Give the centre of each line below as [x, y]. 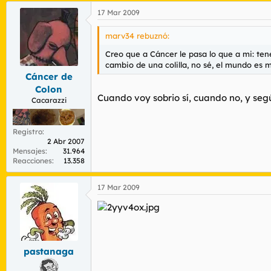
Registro [28, 131]
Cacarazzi [49, 100]
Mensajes [29, 151]
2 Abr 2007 [66, 141]
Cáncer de [49, 77]
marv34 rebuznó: [137, 35]
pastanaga [49, 252]
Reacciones [32, 160]
